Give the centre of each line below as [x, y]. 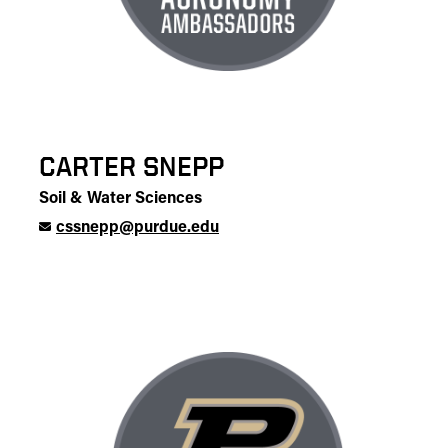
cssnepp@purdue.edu [137, 228]
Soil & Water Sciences [120, 199]
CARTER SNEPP [131, 166]
